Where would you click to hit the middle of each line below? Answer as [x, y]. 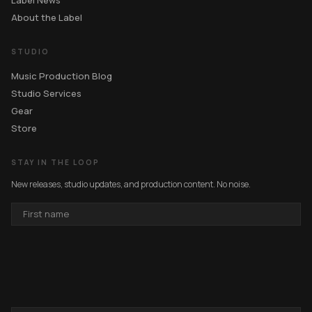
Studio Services [46, 94]
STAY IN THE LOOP [55, 163]
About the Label [47, 18]
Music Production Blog [62, 76]
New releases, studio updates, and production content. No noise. [131, 185]
